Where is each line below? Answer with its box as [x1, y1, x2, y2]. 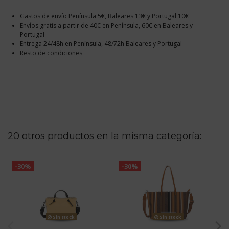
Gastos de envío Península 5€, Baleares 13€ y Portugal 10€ [20, 12, 189, 21]
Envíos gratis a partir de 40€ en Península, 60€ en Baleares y [20, 21, 193, 30]
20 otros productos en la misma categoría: [8, 130, 201, 142]
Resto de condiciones [20, 49, 82, 58]
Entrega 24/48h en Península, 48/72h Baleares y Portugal [20, 39, 182, 49]
